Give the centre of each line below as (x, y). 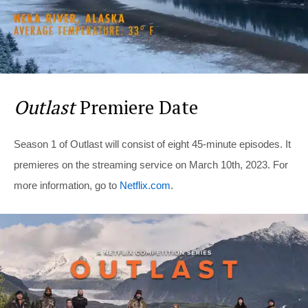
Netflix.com (145, 186)
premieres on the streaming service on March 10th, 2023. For (151, 165)
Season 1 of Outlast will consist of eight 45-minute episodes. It (152, 144)
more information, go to (67, 186)
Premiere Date (136, 108)
